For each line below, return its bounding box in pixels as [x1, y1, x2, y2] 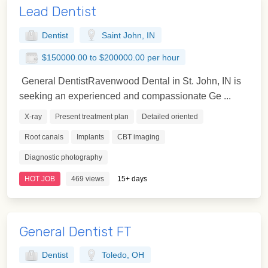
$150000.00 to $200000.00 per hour [41, 53, 179, 62]
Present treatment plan [55, 112, 129, 121]
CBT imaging [117, 132, 160, 141]
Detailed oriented [142, 112, 198, 121]
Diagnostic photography [25, 153, 102, 162]
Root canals [25, 132, 63, 141]
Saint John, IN [102, 31, 156, 40]
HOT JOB [25, 174, 55, 183]
